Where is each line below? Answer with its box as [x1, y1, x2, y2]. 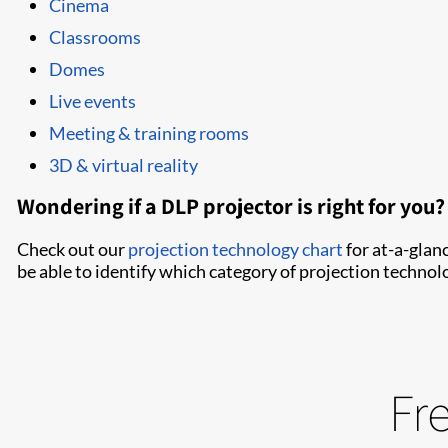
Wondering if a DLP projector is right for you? [17, 192, 445, 220]
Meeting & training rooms [49, 122, 249, 144]
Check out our [17, 238, 128, 260]
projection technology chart [128, 238, 343, 260]
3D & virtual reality [49, 154, 198, 176]
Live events [49, 90, 136, 112]
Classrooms [49, 26, 141, 48]
